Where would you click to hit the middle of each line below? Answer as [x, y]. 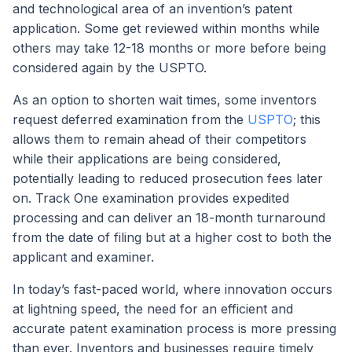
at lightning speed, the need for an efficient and [153, 309]
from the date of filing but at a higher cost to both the [172, 238]
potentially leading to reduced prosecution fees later [168, 179]
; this [307, 120]
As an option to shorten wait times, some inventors [165, 100]
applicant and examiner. [83, 257]
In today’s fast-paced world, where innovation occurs [172, 290]
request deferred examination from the [130, 120]
